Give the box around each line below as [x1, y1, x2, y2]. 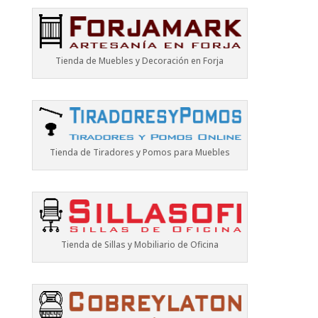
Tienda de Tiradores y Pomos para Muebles [49, 146, 230, 159]
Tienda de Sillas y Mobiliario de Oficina [60, 238, 219, 251]
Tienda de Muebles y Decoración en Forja [55, 54, 224, 67]
